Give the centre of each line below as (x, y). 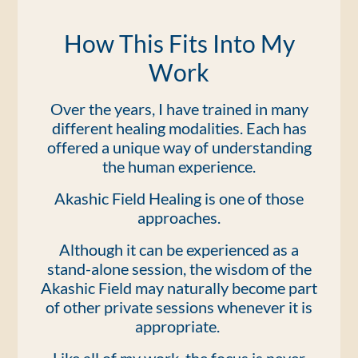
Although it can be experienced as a (179, 249)
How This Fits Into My (179, 43)
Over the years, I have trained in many (179, 109)
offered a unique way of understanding (179, 147)
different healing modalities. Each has (179, 128)
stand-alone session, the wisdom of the (179, 268)
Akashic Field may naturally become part (179, 288)
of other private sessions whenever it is (179, 307)
